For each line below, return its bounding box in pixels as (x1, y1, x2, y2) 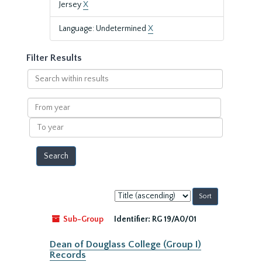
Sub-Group (61, 215, 104, 224)
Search (26, 70, 53, 79)
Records (50, 250, 86, 260)
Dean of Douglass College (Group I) (50, 239, 201, 250)
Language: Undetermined (59, 24, 148, 33)
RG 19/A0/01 (152, 215, 196, 224)
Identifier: (114, 215, 150, 224)
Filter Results (26, 53, 82, 63)
